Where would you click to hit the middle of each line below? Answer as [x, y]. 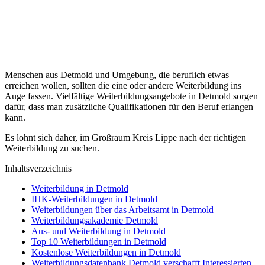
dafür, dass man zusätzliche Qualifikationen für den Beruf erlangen [129, 106]
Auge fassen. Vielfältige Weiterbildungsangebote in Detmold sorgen [131, 96]
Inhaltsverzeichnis [38, 168]
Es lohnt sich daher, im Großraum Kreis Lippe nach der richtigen [125, 137]
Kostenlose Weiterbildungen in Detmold [106, 252]
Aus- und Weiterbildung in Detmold [98, 231]
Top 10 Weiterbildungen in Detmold [99, 241]
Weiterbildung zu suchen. [52, 148]
